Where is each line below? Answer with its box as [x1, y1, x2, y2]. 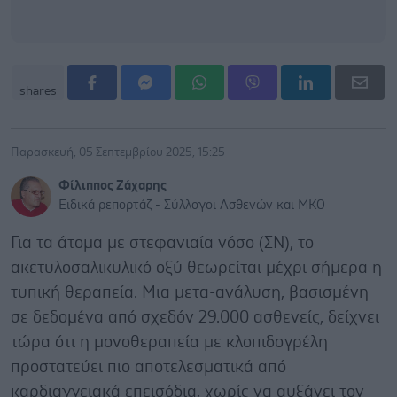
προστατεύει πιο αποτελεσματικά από [11, 358, 286, 376]
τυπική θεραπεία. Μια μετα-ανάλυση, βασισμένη [11, 284, 369, 301]
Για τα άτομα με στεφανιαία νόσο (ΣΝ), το [11, 234, 314, 252]
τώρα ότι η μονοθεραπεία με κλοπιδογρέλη [11, 333, 328, 351]
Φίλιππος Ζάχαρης [58, 178, 167, 192]
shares [19, 84, 57, 97]
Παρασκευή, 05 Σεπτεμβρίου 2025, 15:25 [11, 145, 225, 159]
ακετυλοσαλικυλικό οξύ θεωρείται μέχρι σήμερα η [11, 259, 382, 276]
